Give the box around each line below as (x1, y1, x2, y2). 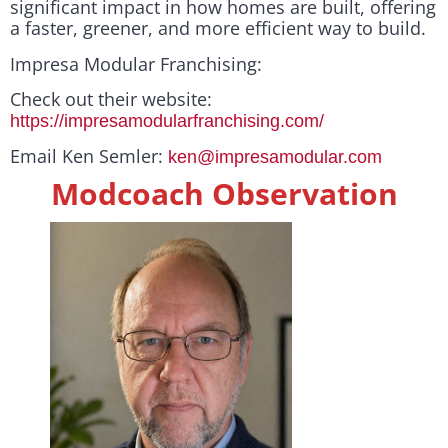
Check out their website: (10, 86, 212, 111)
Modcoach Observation (50, 172, 398, 214)
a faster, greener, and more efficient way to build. (10, 16, 426, 41)
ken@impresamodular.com (168, 147, 382, 168)
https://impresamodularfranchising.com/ (10, 110, 324, 131)
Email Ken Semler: (10, 144, 168, 169)
